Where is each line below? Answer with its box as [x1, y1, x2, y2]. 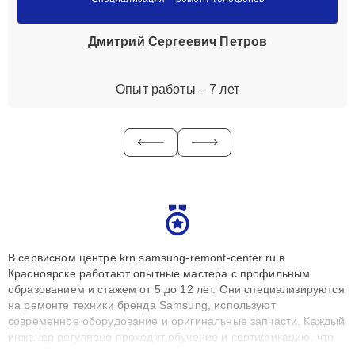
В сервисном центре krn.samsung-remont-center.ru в [8, 250, 285, 264]
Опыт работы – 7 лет [116, 82, 239, 96]
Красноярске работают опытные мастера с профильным [8, 266, 311, 280]
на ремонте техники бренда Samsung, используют [8, 298, 276, 311]
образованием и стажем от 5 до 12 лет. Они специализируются [8, 282, 345, 296]
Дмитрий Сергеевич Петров [87, 34, 268, 48]
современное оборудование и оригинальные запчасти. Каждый [8, 314, 345, 327]
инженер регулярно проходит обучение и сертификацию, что [8, 330, 334, 343]
